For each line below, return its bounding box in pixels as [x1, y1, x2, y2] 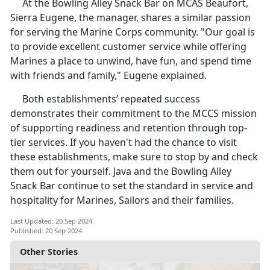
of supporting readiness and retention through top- [10, 121, 247, 134]
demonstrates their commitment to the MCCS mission [10, 106, 257, 120]
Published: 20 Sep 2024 [10, 225, 82, 235]
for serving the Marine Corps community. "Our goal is [10, 25, 255, 39]
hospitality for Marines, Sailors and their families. [10, 193, 234, 207]
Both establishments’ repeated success [10, 92, 200, 105]
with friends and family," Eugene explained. [10, 68, 207, 82]
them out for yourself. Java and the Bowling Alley [10, 164, 231, 178]
